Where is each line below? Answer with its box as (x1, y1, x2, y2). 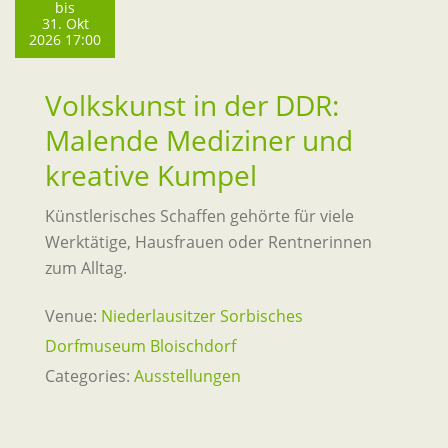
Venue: (45, 305, 97, 327)
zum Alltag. (45, 257, 127, 279)
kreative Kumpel (45, 156, 257, 194)
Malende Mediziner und (45, 121, 353, 159)
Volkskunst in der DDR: (45, 86, 339, 124)
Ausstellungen (134, 365, 241, 387)
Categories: (45, 365, 130, 387)
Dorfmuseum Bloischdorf (45, 335, 236, 357)
